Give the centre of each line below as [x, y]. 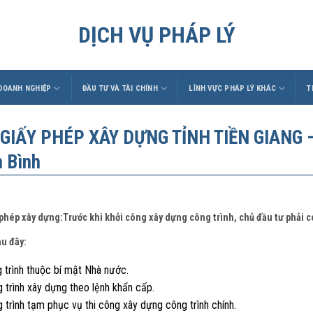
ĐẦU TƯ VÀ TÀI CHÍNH [120, 88]
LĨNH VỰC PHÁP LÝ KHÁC [233, 88]
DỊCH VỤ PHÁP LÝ [156, 35]
